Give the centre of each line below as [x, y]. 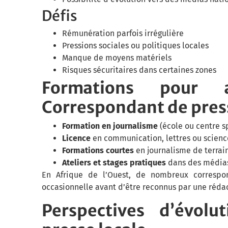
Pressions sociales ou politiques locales [135, 46]
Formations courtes [98, 151]
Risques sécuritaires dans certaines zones [139, 70]
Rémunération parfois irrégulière [123, 34]
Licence [76, 138]
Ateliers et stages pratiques [114, 163]
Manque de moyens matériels [117, 58]
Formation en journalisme [110, 126]
